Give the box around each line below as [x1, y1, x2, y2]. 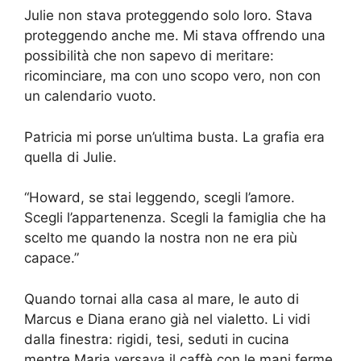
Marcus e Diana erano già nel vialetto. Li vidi [24, 310, 310, 327]
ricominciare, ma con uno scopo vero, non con [24, 68, 321, 85]
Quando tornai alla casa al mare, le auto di [24, 290, 299, 307]
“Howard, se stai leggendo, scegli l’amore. [24, 189, 295, 206]
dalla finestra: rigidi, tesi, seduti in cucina [24, 330, 289, 347]
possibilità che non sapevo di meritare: [24, 48, 274, 64]
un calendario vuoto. [24, 88, 156, 105]
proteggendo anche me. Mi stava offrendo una [24, 27, 326, 44]
